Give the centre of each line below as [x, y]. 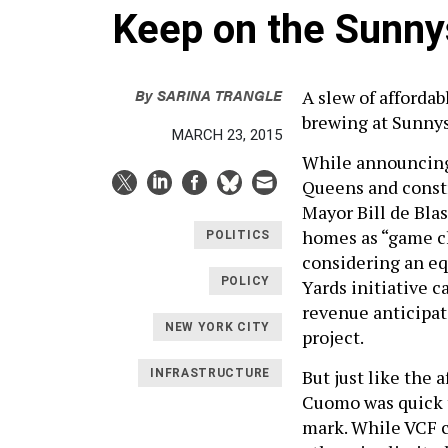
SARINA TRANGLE [219, 94]
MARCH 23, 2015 [227, 135]
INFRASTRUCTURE [210, 373]
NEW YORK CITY [217, 327]
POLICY [245, 281]
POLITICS [238, 235]
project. [333, 337]
